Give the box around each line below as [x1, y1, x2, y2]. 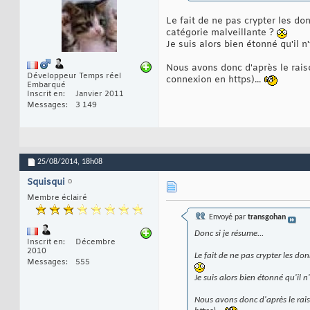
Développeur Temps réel [27, 71, 121, 82]
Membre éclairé [27, 193, 87, 203]
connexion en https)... [166, 74, 264, 86]
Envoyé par [207, 213, 248, 222]
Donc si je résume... [194, 229, 264, 239]
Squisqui [27, 176, 65, 189]
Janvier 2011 [75, 89, 124, 100]
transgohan [248, 213, 286, 222]
